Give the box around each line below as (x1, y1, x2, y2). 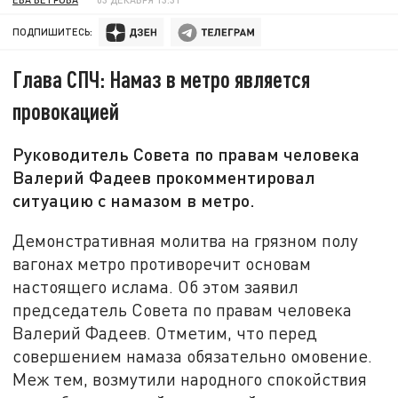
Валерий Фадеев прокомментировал (12, 166, 316, 188)
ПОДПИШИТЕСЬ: (12, 26, 93, 38)
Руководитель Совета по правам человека (12, 143, 361, 165)
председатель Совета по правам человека (12, 298, 353, 320)
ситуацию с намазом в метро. (12, 189, 256, 211)
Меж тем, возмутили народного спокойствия (12, 368, 368, 389)
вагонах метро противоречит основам (12, 252, 312, 274)
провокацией (12, 97, 120, 125)
